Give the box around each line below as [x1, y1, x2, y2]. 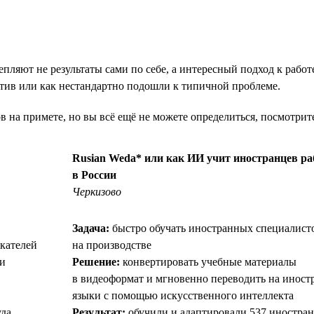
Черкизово [72, 185, 121, 198]
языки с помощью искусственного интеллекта [72, 289, 294, 301]
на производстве [72, 238, 151, 251]
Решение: [72, 255, 120, 268]
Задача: [72, 221, 109, 234]
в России [72, 168, 116, 181]
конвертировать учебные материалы [120, 255, 296, 268]
